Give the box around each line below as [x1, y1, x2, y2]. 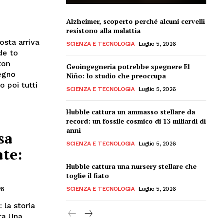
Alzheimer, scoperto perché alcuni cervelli [66, 16, 205, 26]
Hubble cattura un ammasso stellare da [66, 107, 195, 116]
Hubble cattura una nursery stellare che [66, 161, 197, 171]
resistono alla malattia [66, 25, 141, 35]
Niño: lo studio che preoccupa [66, 71, 166, 80]
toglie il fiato [66, 170, 109, 180]
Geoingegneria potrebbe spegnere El [66, 61, 190, 71]
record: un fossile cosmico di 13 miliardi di [66, 116, 206, 126]
